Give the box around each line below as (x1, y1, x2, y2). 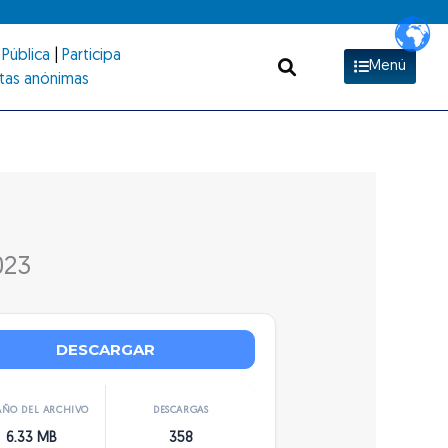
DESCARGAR (56, 339, 156, 359)
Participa (61, 47, 121, 64)
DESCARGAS (153, 404, 209, 416)
